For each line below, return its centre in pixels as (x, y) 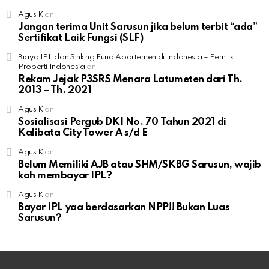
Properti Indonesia (52, 67)
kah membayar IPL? (65, 175)
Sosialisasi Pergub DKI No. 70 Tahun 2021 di (122, 122)
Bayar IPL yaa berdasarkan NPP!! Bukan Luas (124, 207)
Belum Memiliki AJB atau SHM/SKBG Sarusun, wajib (140, 165)
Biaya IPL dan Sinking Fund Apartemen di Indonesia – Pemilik (126, 57)
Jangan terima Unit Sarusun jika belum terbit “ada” (138, 27)
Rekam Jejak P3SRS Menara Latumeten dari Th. (130, 79)
